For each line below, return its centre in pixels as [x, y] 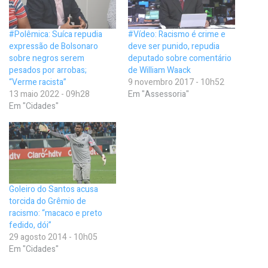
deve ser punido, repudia [174, 47]
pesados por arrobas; [48, 71]
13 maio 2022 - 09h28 [49, 95]
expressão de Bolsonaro [54, 47]
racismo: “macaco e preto [56, 213]
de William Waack [159, 71]
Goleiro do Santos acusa [54, 189]
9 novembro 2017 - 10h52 [176, 83]
